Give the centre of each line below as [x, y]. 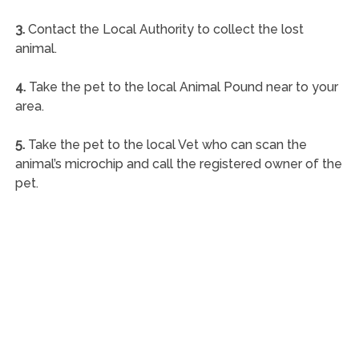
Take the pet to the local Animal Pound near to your [182, 87]
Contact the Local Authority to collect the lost [164, 29]
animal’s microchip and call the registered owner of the [178, 163]
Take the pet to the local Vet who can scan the [165, 144]
